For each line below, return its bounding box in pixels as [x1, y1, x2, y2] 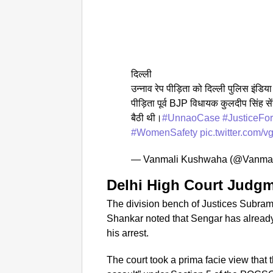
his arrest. [107, 228, 149, 239]
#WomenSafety [131, 127, 198, 138]
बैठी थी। [131, 113, 163, 124]
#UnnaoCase [162, 113, 221, 124]
